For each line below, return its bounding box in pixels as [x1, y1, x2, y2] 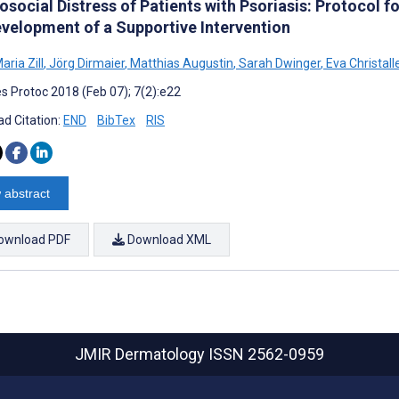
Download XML [125, 232, 211, 247]
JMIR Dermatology [75, 345, 208, 363]
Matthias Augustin [127, 55, 233, 70]
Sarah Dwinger [236, 55, 321, 70]
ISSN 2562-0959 [208, 345, 324, 363]
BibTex [97, 112, 135, 127]
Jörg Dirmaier [46, 55, 125, 70]
